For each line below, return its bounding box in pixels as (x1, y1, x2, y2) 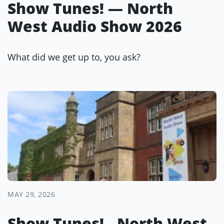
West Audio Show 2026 (7, 16, 182, 36)
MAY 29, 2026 (7, 189, 55, 199)
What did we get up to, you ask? (7, 51, 140, 63)
